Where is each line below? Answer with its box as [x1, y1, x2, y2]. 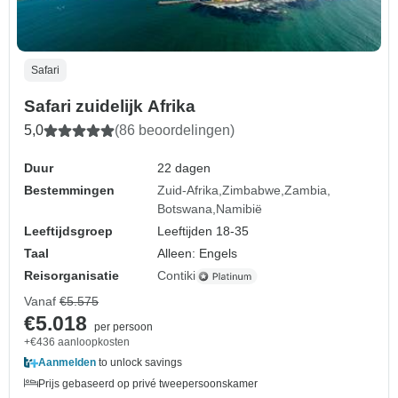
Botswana [157, 202, 213, 217]
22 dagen [157, 161, 211, 176]
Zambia [284, 183, 328, 198]
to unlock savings [96, 356, 182, 370]
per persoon [94, 321, 153, 334]
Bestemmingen [24, 183, 115, 198]
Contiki [157, 268, 196, 283]
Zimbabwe [222, 183, 282, 198]
